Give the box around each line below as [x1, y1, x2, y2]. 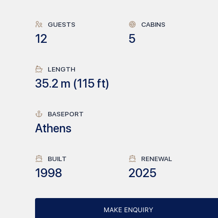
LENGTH [48, 65, 75, 73]
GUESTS [48, 20, 75, 28]
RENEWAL [141, 155, 172, 163]
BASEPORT [48, 110, 84, 118]
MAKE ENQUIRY [103, 206, 153, 214]
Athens [35, 121, 72, 135]
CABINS [141, 20, 165, 28]
